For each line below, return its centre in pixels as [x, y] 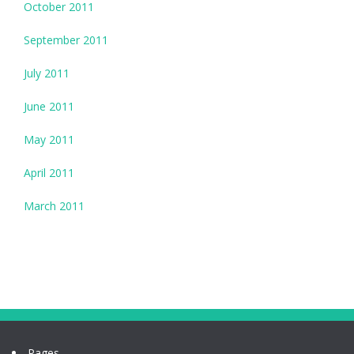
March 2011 [54, 206]
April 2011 [49, 173]
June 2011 [49, 107]
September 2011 [66, 40]
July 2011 [47, 73]
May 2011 [49, 140]
